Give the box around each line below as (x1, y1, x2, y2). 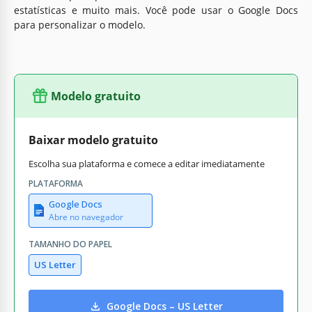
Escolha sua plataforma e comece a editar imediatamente (29, 157, 265, 170)
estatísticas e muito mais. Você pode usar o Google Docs (14, 3, 298, 17)
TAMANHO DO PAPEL (29, 237, 112, 250)
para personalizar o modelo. (14, 17, 146, 31)
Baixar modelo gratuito (29, 132, 158, 148)
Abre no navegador (49, 210, 123, 223)
